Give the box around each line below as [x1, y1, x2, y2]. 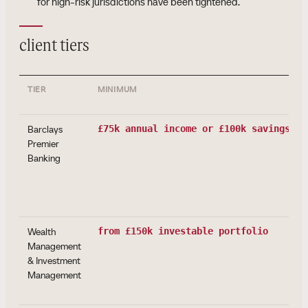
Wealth [27, 225, 56, 238]
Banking [27, 152, 60, 164]
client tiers [19, 38, 89, 54]
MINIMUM [98, 84, 137, 94]
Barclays [27, 123, 63, 135]
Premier [27, 137, 59, 150]
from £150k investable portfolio [98, 225, 268, 236]
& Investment [27, 254, 80, 267]
